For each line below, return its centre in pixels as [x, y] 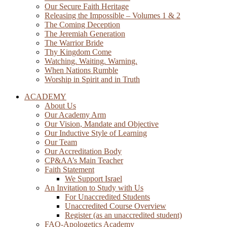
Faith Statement [69, 169]
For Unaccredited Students [107, 197]
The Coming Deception [82, 25]
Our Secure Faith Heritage [87, 6]
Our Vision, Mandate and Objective [102, 124]
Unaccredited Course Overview [116, 206]
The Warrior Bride [74, 43]
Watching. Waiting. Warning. [91, 61]
